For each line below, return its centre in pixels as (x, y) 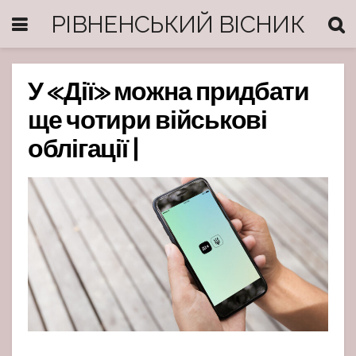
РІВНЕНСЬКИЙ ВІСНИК (178, 24)
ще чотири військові (147, 122)
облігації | (83, 151)
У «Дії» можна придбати (168, 94)
